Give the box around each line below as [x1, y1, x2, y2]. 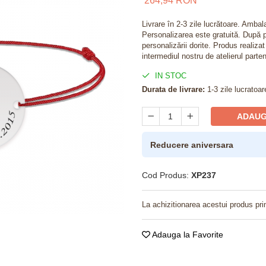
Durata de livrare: [142, 85, 205, 94]
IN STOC [153, 71, 186, 80]
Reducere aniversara [150, 140, 233, 150]
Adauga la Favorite [150, 230, 223, 239]
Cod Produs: [142, 170, 189, 180]
